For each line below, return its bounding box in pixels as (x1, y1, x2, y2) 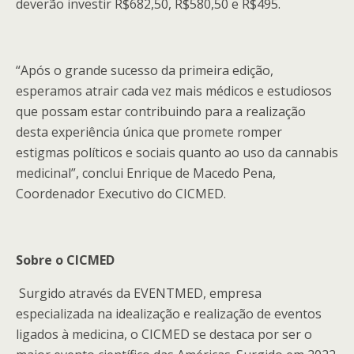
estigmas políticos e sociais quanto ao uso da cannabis (16, 144, 338, 161)
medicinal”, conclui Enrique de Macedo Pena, (16, 164, 276, 182)
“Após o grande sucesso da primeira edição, (16, 62, 273, 79)
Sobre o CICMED (16, 251, 118, 269)
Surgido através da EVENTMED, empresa (19, 284, 262, 302)
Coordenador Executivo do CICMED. (16, 185, 226, 202)
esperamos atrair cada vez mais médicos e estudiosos (16, 82, 332, 100)
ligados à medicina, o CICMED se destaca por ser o (16, 326, 312, 343)
